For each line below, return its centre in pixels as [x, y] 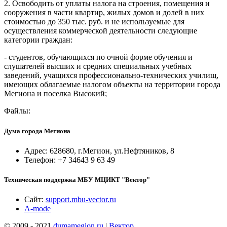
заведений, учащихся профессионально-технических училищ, [111, 75]
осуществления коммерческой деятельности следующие [101, 31]
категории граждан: [38, 40]
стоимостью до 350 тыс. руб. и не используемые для [94, 22]
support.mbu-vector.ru [81, 200]
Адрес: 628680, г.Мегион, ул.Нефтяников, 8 [99, 150]
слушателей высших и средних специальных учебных [98, 66]
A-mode [37, 209]
